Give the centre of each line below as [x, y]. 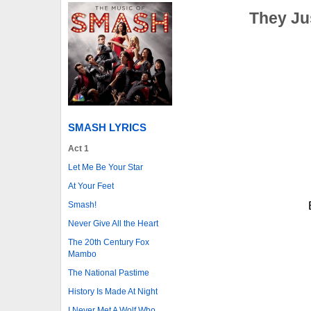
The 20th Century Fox [109, 242]
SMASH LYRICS [107, 127]
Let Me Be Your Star [106, 167]
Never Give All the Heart [113, 223]
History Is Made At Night [113, 291]
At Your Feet [91, 186]
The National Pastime [109, 272]
